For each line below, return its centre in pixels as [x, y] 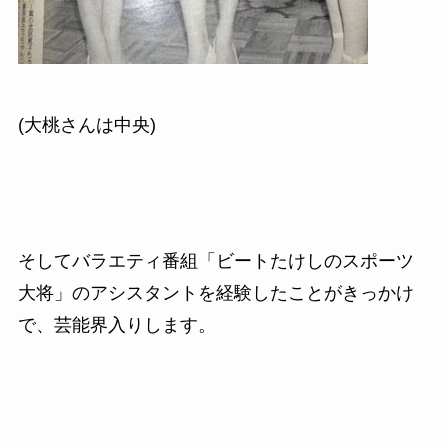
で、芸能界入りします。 [116, 325]
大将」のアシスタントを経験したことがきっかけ [215, 293]
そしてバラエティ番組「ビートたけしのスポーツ [215, 261]
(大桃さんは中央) [86, 125]
